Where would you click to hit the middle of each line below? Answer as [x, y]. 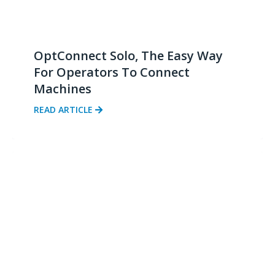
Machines [63, 89]
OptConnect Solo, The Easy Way [128, 56]
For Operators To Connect [112, 72]
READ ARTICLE [64, 110]
